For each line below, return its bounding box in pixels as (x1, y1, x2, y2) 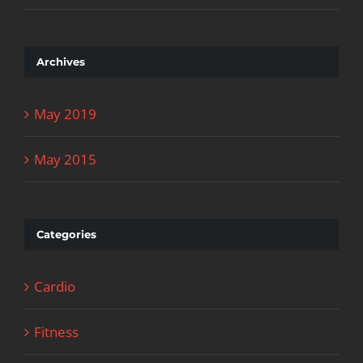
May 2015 (34, 149, 96, 169)
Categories (36, 227, 96, 241)
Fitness (34, 322, 79, 342)
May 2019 (34, 104, 96, 123)
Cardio (34, 277, 75, 297)
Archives (36, 54, 85, 68)
